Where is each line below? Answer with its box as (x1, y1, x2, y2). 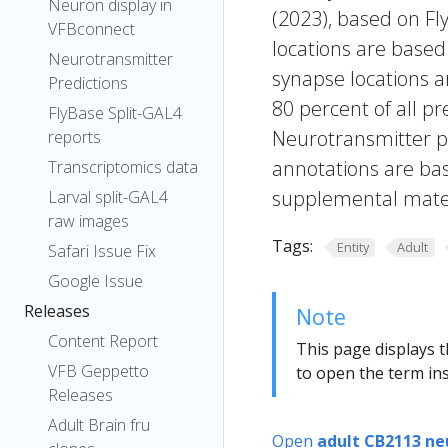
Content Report (48, 330, 158, 352)
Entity (336, 238, 369, 256)
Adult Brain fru (48, 414, 150, 436)
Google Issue (48, 270, 143, 292)
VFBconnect (48, 18, 135, 40)
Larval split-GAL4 (48, 186, 168, 208)
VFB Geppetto (48, 360, 149, 382)
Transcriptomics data (48, 156, 198, 178)
